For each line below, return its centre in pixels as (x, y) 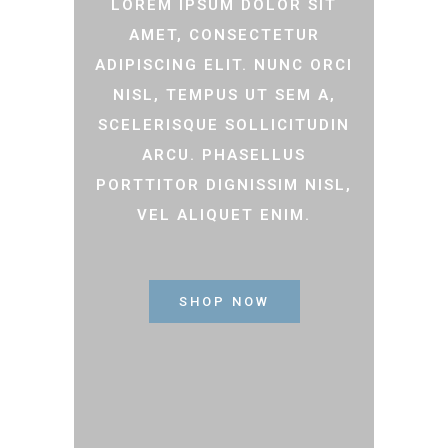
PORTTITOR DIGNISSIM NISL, (224, 184)
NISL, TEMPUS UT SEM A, (224, 94)
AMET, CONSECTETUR (224, 34)
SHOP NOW (224, 301)
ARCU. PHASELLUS (224, 154)
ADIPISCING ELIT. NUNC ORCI (224, 64)
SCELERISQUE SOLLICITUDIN (224, 124)
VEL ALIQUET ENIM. (224, 214)
